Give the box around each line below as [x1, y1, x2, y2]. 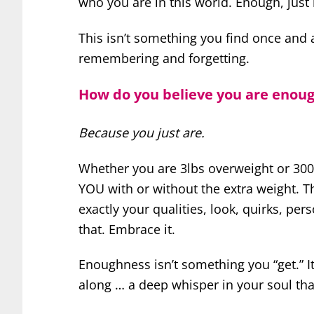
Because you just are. [78, 124, 205, 142]
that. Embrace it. [78, 220, 175, 238]
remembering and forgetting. [78, 49, 250, 67]
